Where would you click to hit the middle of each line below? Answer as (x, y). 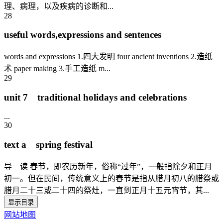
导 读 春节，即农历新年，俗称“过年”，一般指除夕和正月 (108, 166)
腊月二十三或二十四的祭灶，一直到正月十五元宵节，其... (107, 190)
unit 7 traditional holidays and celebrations (95, 97)
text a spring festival (48, 145)
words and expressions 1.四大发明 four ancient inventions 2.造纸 (108, 56)
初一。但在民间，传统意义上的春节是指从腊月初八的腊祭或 (111, 178)
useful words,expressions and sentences (83, 35)
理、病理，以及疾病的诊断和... (59, 6)
